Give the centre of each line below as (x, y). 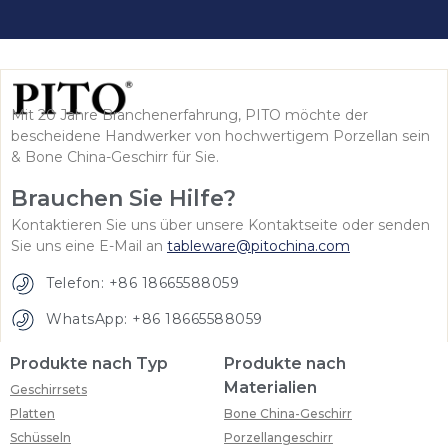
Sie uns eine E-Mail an (89, 246)
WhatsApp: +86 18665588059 (154, 319)
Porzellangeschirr (278, 437)
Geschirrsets (48, 389)
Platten (32, 413)
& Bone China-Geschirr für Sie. (115, 156)
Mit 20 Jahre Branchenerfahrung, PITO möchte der (189, 114)
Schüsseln (40, 437)
